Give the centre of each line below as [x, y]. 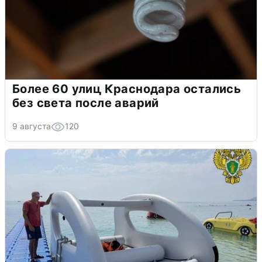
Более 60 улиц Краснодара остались [127, 89]
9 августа [32, 126]
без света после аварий [86, 103]
